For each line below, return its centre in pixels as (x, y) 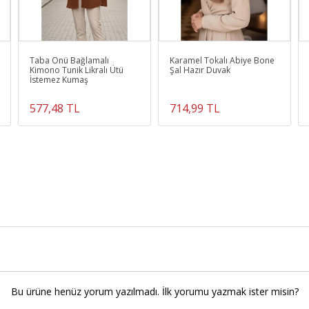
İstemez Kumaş (59, 79)
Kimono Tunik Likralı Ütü (58, 70)
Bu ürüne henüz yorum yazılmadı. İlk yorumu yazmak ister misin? (154, 291)
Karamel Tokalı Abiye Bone (222, 60)
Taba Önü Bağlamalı (70, 60)
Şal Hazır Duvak (207, 70)
